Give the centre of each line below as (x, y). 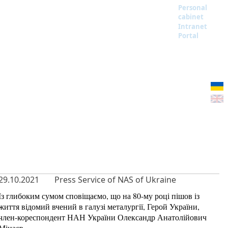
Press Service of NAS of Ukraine (115, 180)
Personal (193, 8)
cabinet (191, 17)
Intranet (193, 26)
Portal (188, 36)
